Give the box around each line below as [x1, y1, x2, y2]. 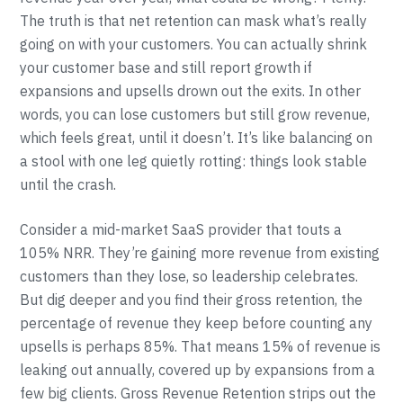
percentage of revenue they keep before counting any [20, 314, 373, 332]
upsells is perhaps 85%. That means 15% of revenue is [20, 337, 381, 355]
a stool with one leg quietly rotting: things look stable [20, 152, 368, 170]
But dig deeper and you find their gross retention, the [20, 291, 363, 309]
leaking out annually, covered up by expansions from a [20, 361, 376, 379]
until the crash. [20, 175, 117, 193]
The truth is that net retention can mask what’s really [20, 12, 368, 30]
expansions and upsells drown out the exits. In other [20, 82, 362, 100]
